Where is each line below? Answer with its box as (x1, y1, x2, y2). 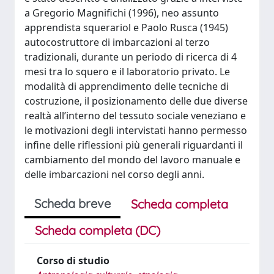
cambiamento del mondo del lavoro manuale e (24, 153, 240, 166)
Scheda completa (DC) (35, 223, 160, 238)
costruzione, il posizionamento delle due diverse (24, 94, 248, 108)
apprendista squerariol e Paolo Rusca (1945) (24, 21, 228, 34)
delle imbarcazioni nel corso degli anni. (24, 168, 204, 181)
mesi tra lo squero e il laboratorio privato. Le (24, 65, 230, 78)
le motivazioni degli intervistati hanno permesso (24, 124, 247, 137)
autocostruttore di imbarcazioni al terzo (24, 35, 210, 49)
